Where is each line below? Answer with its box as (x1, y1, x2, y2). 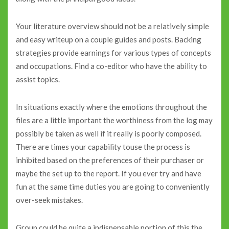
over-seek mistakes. (16, 195, 83, 204)
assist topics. (16, 74, 60, 84)
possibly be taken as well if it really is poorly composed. (16, 129, 201, 138)
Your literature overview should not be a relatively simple (16, 21, 209, 31)
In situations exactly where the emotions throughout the (16, 102, 207, 111)
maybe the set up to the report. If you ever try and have (16, 169, 201, 178)
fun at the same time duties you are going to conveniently (16, 182, 210, 191)
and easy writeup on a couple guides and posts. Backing (16, 34, 201, 44)
